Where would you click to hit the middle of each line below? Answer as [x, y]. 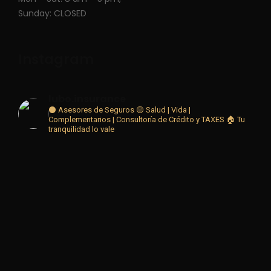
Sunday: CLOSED [52, 13]
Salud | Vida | [167, 110]
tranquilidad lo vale [81, 129]
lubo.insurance [87, 99]
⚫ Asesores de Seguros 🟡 [96, 110]
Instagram [56, 60]
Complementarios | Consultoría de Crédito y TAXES [136, 119]
